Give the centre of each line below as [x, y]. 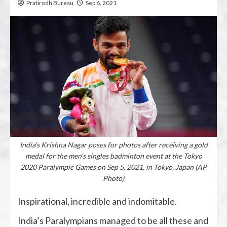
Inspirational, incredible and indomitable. [97, 201]
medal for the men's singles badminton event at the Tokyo [113, 156]
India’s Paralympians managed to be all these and [113, 220]
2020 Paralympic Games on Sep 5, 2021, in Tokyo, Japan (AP [113, 167]
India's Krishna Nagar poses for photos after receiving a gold [113, 144]
